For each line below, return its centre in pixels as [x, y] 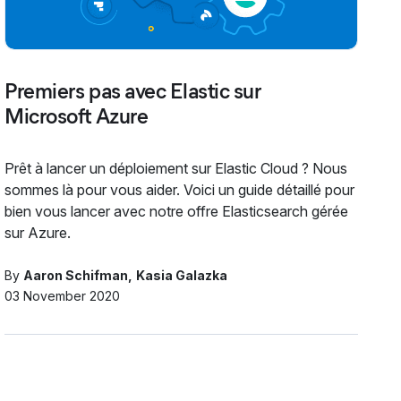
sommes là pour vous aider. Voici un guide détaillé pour [180, 189]
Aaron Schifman [76, 275]
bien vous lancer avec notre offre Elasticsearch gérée [177, 211]
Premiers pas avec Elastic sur [133, 90]
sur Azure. [38, 232]
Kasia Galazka [182, 275]
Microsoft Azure [77, 115]
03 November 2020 [63, 295]
